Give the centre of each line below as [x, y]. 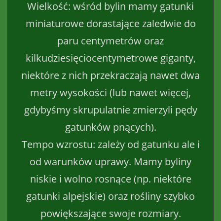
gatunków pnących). [110, 127]
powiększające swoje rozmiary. [110, 213]
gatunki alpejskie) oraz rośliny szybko [110, 196]
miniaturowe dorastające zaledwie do [110, 23]
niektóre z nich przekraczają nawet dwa [110, 75]
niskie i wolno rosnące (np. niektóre [110, 179]
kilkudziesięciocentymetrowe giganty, [110, 58]
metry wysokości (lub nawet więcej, [110, 92]
